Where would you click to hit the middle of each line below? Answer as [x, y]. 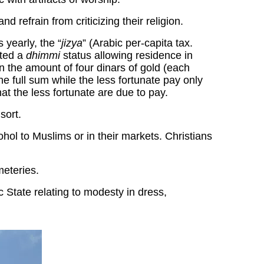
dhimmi [43, 56]
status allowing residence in [126, 56]
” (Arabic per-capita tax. [138, 43]
